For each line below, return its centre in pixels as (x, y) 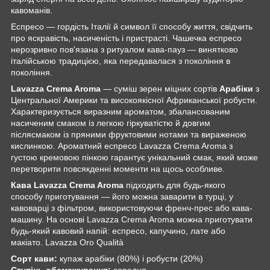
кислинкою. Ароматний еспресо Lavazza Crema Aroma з (122, 146)
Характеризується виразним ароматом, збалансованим (121, 111)
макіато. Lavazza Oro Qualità (67, 242)
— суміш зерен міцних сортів (160, 88)
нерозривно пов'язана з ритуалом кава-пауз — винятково (124, 49)
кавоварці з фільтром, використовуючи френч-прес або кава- (132, 208)
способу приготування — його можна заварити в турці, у (122, 196)
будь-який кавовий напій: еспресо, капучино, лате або (118, 231)
